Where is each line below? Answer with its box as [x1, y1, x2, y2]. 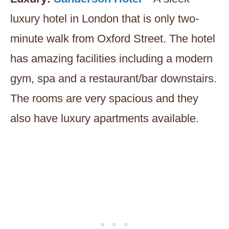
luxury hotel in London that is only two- [10, 12, 199, 26]
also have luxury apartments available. [10, 112, 199, 125]
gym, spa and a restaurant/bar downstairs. [10, 72, 217, 85]
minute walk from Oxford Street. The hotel [10, 32, 215, 45]
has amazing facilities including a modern [10, 52, 213, 65]
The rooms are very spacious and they [10, 92, 198, 105]
